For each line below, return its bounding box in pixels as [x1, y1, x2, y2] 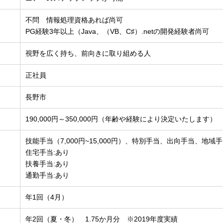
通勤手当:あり [25, 171, 70, 180]
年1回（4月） [25, 193, 69, 202]
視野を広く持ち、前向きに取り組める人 [25, 49, 151, 58]
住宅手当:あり [25, 148, 70, 157]
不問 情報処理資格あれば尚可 [25, 16, 123, 24]
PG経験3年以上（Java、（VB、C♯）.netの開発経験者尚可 [25, 27, 210, 36]
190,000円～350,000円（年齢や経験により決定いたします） [25, 115, 217, 123]
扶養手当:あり [25, 160, 70, 168]
